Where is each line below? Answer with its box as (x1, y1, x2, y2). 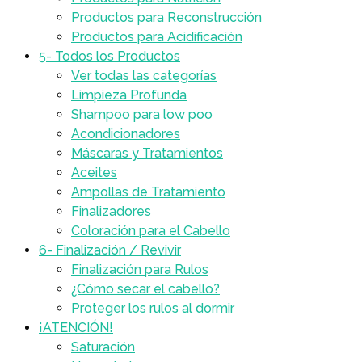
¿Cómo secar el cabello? (71, 281, 220, 297)
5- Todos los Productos (39, 48, 180, 64)
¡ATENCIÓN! (39, 320, 113, 335)
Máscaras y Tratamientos (71, 145, 223, 161)
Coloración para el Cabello (71, 223, 230, 238)
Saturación (71, 339, 135, 355)
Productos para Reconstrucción (71, 10, 262, 25)
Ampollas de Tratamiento (71, 184, 225, 200)
